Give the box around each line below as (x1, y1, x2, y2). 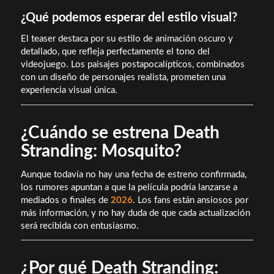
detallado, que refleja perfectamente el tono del (20, 47, 210, 57)
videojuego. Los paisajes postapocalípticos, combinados (20, 60, 245, 70)
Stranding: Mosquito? (20, 142, 182, 160)
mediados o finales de (20, 195, 111, 205)
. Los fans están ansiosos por (132, 195, 248, 205)
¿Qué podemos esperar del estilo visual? (20, 12, 237, 24)
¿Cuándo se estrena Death (20, 124, 220, 141)
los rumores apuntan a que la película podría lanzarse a (20, 182, 237, 192)
